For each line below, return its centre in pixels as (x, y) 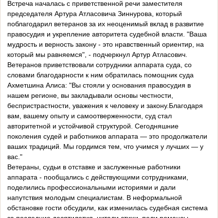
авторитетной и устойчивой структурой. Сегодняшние (93, 126)
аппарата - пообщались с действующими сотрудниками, (98, 177)
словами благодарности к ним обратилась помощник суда (100, 75)
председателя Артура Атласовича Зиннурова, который (95, 14)
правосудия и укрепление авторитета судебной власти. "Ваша (107, 34)
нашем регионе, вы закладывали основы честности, (90, 96)
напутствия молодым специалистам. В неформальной (95, 198)
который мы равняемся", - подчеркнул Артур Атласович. (97, 55)
